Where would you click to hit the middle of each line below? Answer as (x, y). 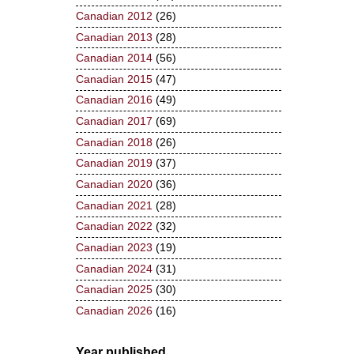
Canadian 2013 (114, 37)
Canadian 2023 (114, 248)
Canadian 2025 (114, 290)
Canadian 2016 (114, 100)
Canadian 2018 (114, 142)
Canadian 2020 (114, 185)
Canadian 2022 (114, 227)
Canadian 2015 (114, 79)
